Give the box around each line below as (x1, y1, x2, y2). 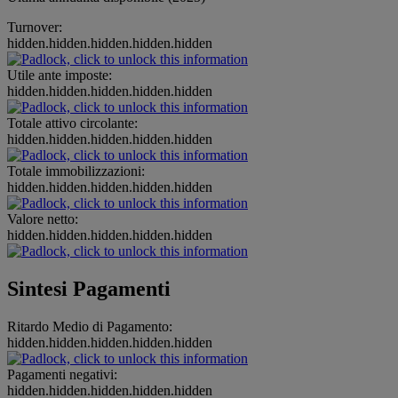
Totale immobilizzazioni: (7, 163, 145, 179)
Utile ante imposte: (7, 68, 112, 84)
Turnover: (7, 20, 62, 36)
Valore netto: (7, 211, 78, 227)
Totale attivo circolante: (7, 115, 138, 131)
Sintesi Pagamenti (7, 277, 171, 301)
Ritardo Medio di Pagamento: (7, 318, 172, 334)
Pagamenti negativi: (7, 366, 117, 382)
